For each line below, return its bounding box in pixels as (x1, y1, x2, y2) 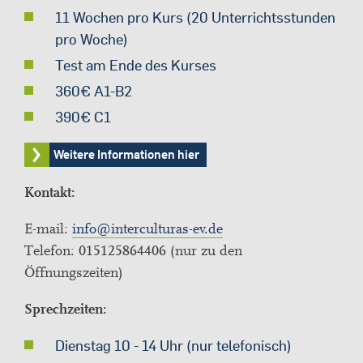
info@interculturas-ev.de (72, 220, 223, 238)
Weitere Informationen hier (53, 147, 199, 163)
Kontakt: (24, 184, 75, 202)
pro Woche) (55, 30, 128, 49)
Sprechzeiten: (24, 301, 107, 318)
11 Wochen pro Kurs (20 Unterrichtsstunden (55, 8, 335, 28)
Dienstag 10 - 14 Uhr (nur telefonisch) (55, 336, 292, 356)
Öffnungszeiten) (24, 264, 123, 282)
